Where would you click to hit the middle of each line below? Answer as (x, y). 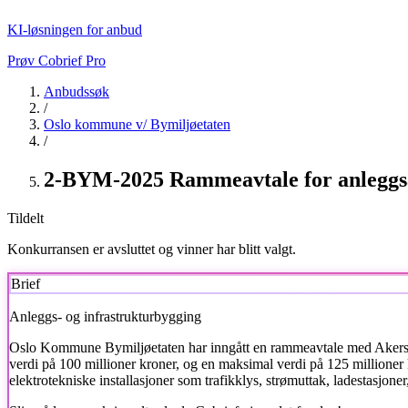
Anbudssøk (76, 92)
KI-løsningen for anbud (75, 30)
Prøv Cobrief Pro (56, 61)
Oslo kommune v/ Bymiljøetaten (137, 124)
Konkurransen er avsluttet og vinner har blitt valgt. (152, 249)
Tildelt (25, 218)
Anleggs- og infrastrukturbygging (105, 316)
